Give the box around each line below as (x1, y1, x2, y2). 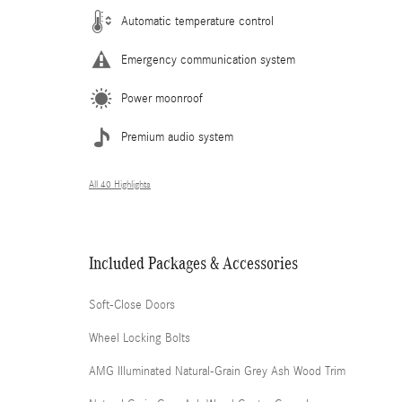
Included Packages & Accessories (89, 252, 298, 273)
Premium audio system (121, 129, 233, 144)
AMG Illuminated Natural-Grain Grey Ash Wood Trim (89, 363, 345, 379)
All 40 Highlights (89, 179, 151, 190)
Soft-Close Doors (89, 297, 175, 312)
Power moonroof (121, 91, 203, 106)
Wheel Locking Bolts (89, 330, 190, 345)
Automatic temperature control (121, 13, 274, 29)
